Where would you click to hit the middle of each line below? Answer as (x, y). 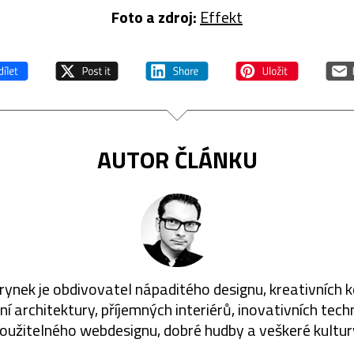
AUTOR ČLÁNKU (177, 159)
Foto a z (138, 17)
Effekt (221, 17)
